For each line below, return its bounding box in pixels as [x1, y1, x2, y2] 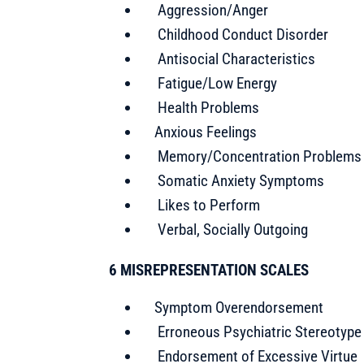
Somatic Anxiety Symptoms [154, 171, 325, 190]
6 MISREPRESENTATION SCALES [109, 260, 310, 279]
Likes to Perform [154, 195, 261, 214]
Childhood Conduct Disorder [154, 24, 329, 44]
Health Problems [154, 97, 260, 117]
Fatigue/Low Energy [154, 73, 278, 93]
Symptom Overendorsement [154, 297, 324, 317]
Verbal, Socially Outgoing [154, 219, 309, 239]
